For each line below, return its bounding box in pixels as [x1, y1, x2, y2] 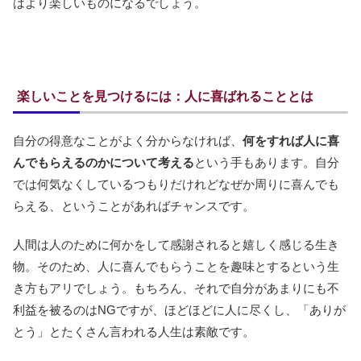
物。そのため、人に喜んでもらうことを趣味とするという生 [13, 259, 339, 274]
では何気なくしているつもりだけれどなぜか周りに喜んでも [13, 177, 339, 192]
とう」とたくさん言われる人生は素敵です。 [13, 325, 255, 339]
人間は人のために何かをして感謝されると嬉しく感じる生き [13, 238, 339, 252]
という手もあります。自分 [194, 156, 339, 170]
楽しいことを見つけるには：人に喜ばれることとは [17, 89, 313, 104]
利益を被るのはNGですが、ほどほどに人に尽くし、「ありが [13, 303, 346, 317]
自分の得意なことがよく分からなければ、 [13, 134, 243, 148]
